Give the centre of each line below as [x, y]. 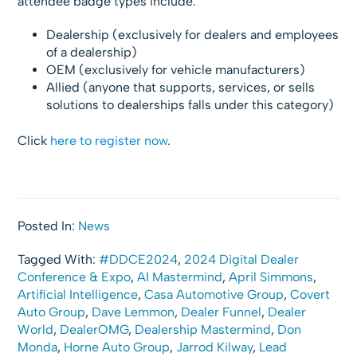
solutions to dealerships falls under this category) [190, 104]
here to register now [109, 140]
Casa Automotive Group [214, 294]
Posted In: [48, 226]
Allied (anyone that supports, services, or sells [181, 87]
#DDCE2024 [139, 259]
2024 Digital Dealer [242, 259]
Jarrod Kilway [215, 347]
